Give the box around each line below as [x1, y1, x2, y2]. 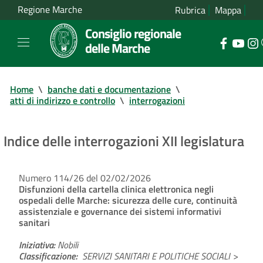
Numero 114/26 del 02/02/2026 [19, 170, 151, 185]
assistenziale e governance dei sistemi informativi [19, 204, 221, 218]
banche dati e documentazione [48, 82, 171, 96]
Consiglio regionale [85, 23, 181, 43]
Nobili [55, 237, 78, 252]
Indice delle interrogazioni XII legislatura [4, 130, 244, 151]
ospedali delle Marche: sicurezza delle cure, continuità [19, 193, 237, 207]
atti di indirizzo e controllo [10, 93, 115, 107]
